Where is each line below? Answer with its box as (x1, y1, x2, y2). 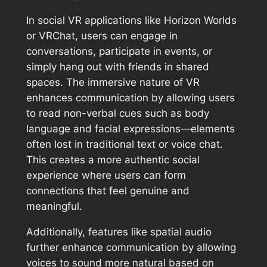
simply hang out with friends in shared (26, 60, 209, 73)
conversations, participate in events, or (26, 45, 212, 57)
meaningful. (26, 200, 82, 212)
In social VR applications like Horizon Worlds (26, 14, 237, 26)
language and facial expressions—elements (26, 122, 235, 135)
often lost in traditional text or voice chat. (26, 138, 223, 150)
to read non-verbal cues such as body (26, 107, 209, 119)
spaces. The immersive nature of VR (26, 76, 200, 88)
